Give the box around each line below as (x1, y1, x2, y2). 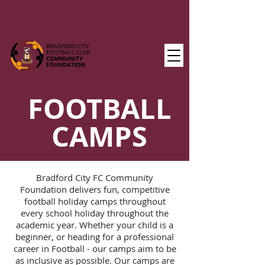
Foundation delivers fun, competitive (20, 183, 170, 195)
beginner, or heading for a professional (15, 231, 174, 243)
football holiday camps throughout (24, 195, 166, 207)
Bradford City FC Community (36, 172, 153, 183)
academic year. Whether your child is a (16, 219, 173, 231)
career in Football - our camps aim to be (13, 243, 176, 254)
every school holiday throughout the (21, 207, 169, 219)
